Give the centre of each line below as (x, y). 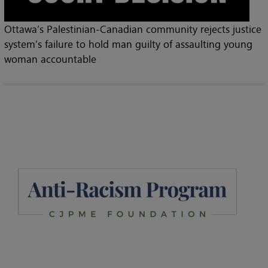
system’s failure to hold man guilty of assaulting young (128, 44)
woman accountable (50, 59)
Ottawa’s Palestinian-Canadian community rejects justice (133, 29)
